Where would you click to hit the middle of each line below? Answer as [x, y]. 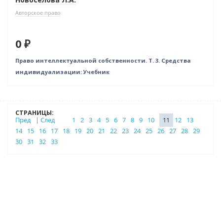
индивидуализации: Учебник [62, 72]
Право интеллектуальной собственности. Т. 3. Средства [103, 60]
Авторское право [38, 13]
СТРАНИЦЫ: [35, 113]
